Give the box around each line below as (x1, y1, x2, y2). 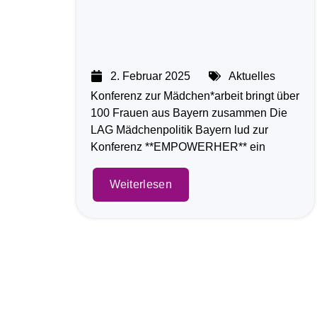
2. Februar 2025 (110, 69, 190, 82)
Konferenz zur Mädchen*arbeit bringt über (90, 89, 299, 102)
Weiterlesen (109, 178, 172, 191)
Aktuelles (228, 69, 275, 82)
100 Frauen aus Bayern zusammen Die (90, 106, 287, 119)
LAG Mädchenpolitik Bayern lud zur (90, 123, 268, 136)
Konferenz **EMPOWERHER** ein (90, 140, 265, 153)
